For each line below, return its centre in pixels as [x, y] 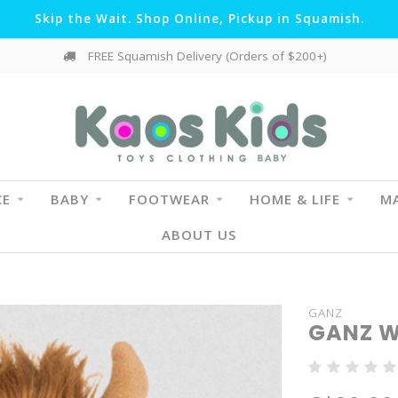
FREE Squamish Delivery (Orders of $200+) [206, 56]
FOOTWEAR [169, 199]
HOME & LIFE [295, 199]
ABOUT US [199, 235]
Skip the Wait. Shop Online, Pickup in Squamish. [199, 19]
